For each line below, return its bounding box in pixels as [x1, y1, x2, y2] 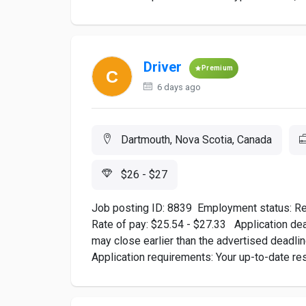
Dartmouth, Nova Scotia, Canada [118, 133, 272, 146]
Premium [201, 64, 234, 72]
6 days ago [155, 82, 201, 92]
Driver [143, 59, 182, 76]
